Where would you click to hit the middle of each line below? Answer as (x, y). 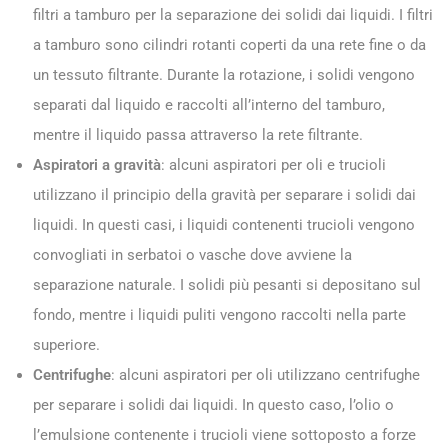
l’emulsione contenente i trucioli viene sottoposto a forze (224, 434)
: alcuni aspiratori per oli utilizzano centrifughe (265, 374)
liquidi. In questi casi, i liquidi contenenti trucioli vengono (224, 224)
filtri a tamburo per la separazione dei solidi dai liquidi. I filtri (233, 14)
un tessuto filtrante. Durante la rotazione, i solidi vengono (224, 74)
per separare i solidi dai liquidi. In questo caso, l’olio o (213, 404)
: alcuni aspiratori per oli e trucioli (273, 164)
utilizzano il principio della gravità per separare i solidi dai (224, 194)
